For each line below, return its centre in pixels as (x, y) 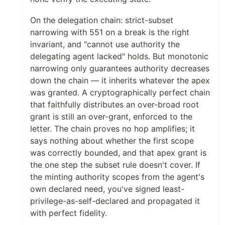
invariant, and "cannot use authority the (105, 44)
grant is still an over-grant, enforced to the (111, 117)
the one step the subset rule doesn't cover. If (115, 165)
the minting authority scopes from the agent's (117, 177)
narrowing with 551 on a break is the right (110, 32)
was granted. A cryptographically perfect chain (120, 93)
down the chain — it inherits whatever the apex (120, 81)
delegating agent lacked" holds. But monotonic (119, 57)
